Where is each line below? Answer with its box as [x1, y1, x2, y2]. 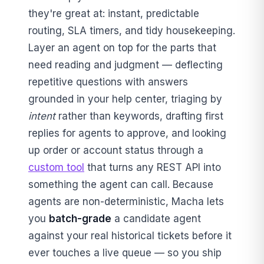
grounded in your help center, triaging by [28, 93, 222, 105]
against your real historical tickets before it [28, 229, 232, 242]
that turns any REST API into [84, 161, 221, 173]
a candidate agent [111, 212, 201, 225]
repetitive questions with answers [28, 75, 188, 88]
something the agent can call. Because [28, 178, 213, 190]
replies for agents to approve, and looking [28, 127, 226, 139]
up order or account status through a [28, 144, 203, 156]
